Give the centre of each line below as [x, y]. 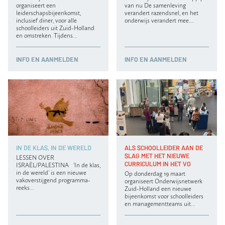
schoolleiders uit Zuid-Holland [55, 27]
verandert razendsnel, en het [161, 12]
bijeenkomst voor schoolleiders [164, 196]
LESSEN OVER [35, 157]
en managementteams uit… [160, 203]
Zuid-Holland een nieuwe [158, 188]
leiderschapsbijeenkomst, [48, 12]
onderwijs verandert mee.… [159, 20]
